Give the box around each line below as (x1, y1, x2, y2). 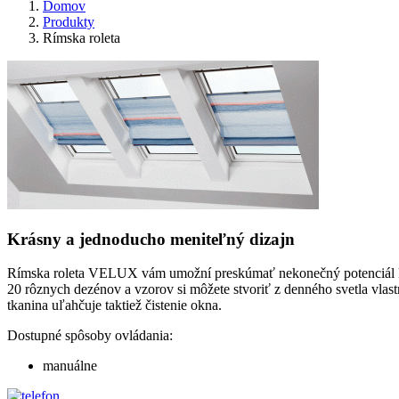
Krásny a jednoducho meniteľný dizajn (7, 229, 295, 248)
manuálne (43, 358, 97, 374)
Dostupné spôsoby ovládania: (7, 328, 173, 344)
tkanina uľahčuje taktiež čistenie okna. (7, 297, 222, 313)
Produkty (43, 14, 94, 29)
